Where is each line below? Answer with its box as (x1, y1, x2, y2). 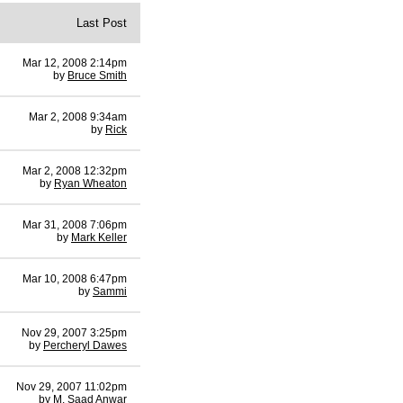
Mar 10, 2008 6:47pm (22, 273, 127, 285)
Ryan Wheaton (54, 177, 127, 190)
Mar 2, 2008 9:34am (29, 111, 127, 123)
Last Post (76, 16, 127, 30)
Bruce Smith (67, 69, 127, 82)
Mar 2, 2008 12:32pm (22, 165, 127, 177)
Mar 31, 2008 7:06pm (22, 219, 127, 231)
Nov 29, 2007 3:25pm (22, 327, 127, 339)
